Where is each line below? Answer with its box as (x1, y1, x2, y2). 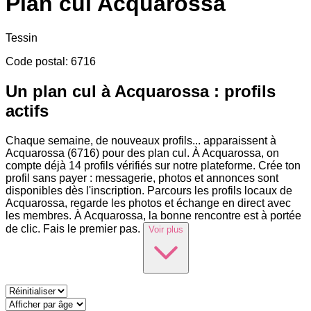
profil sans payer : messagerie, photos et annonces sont (6, 171, 278, 184)
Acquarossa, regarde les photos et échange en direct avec (6, 196, 291, 209)
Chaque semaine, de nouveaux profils (6, 134, 192, 146)
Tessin (6, 31, 37, 44)
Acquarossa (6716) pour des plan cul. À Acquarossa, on (6, 146, 279, 159)
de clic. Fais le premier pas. (6, 222, 140, 235)
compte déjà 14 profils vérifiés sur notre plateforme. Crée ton (6, 159, 301, 171)
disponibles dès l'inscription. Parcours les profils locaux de (6, 184, 292, 196)
